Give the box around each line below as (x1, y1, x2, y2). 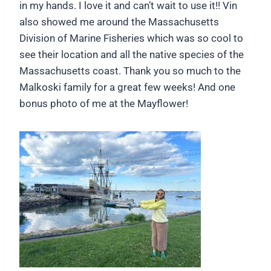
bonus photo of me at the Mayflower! (19, 97, 188, 110)
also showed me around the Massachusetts (19, 16, 219, 28)
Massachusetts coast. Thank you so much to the (19, 65, 241, 77)
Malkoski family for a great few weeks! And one (19, 81, 235, 94)
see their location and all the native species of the (19, 48, 244, 61)
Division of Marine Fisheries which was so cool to (19, 32, 243, 45)
